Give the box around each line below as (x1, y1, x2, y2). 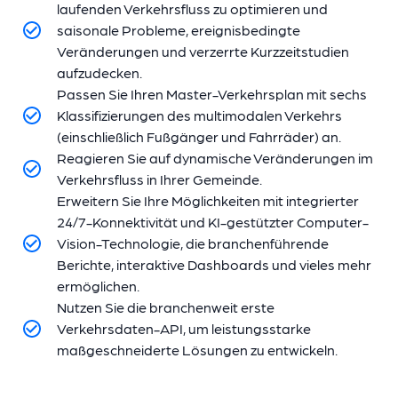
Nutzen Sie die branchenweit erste (57, 298, 275, 315)
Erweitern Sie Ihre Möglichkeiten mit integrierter (57, 191, 359, 209)
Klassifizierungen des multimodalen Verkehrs (57, 106, 342, 123)
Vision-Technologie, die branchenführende (57, 234, 329, 251)
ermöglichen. (57, 276, 139, 294)
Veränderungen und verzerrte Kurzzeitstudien (57, 42, 349, 60)
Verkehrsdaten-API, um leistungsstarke (57, 319, 311, 337)
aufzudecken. (57, 63, 142, 81)
